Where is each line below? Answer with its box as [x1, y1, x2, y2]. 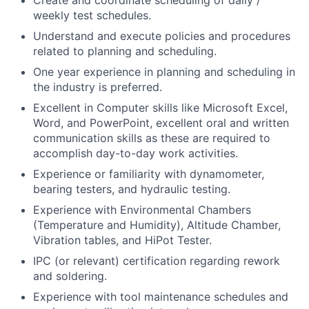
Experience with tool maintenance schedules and [33, 290, 288, 304]
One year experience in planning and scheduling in [33, 65, 295, 79]
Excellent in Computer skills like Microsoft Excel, [33, 101, 288, 115]
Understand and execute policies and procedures [33, 29, 290, 43]
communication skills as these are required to [33, 131, 270, 146]
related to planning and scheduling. [33, 44, 217, 59]
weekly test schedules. [33, 8, 151, 23]
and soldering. [33, 269, 107, 283]
